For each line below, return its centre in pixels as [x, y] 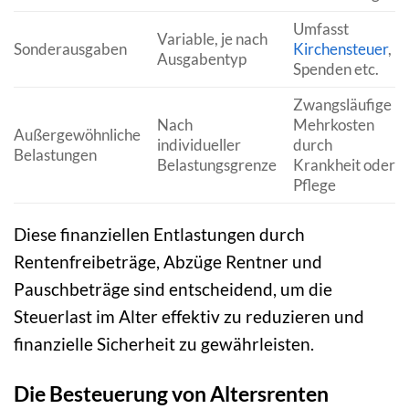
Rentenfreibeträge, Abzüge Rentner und [168, 262]
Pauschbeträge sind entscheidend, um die [173, 289]
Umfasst [320, 29]
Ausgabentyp [201, 59]
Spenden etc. [336, 69]
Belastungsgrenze [216, 165]
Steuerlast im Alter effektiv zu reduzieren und [189, 317]
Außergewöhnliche [77, 135]
